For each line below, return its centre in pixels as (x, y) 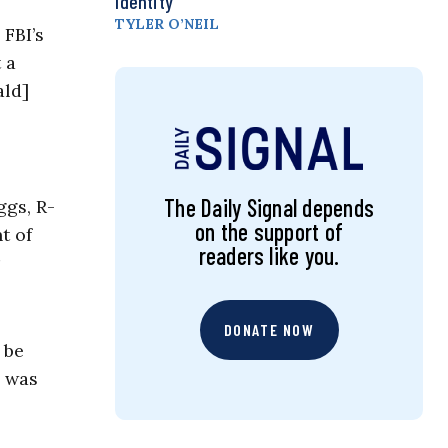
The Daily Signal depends (269, 208)
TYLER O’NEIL (167, 24)
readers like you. (269, 256)
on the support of (269, 232)
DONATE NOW (269, 330)
